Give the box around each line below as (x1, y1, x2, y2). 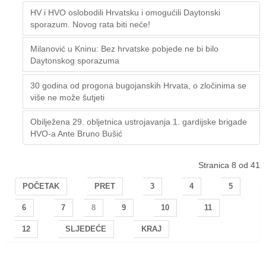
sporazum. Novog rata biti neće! (30, 20, 150, 30)
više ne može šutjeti (30, 92, 104, 102)
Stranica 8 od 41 (198, 160, 260, 170)
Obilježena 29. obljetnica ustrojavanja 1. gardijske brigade (30, 116, 247, 126)
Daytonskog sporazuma (30, 56, 119, 66)
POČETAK (23, 182, 59, 191)
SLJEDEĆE (65, 224, 106, 233)
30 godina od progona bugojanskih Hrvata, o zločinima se (30, 80, 246, 90)
